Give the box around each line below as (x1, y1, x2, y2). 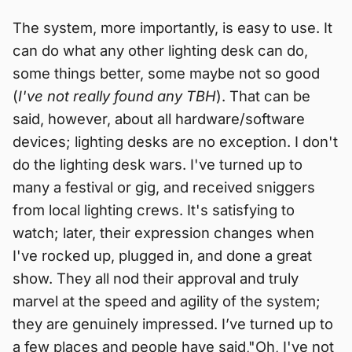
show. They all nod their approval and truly (13, 269, 299, 288)
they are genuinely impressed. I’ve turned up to (13, 315, 333, 333)
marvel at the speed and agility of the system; (13, 292, 321, 310)
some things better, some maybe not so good (13, 64, 320, 82)
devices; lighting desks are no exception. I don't (13, 133, 338, 151)
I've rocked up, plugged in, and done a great (13, 247, 312, 265)
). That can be (216, 87, 310, 105)
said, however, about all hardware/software (13, 110, 305, 128)
